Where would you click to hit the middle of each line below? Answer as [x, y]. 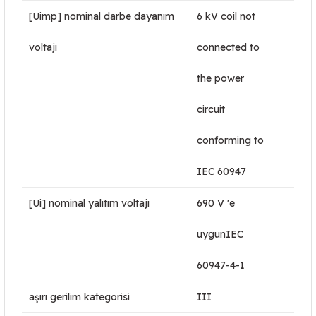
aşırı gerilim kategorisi [79, 297]
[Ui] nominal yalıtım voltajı [89, 203]
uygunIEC [220, 234]
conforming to [230, 140]
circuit [211, 109]
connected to [228, 47]
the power [220, 78]
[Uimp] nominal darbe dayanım [102, 16]
